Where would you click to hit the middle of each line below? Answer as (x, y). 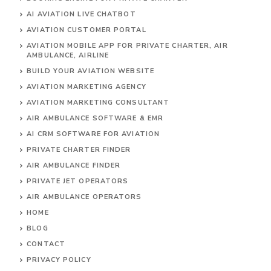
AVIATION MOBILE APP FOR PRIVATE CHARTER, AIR (127, 46)
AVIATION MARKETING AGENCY (87, 87)
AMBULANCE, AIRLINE (68, 55)
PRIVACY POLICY (59, 260)
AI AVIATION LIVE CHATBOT (81, 14)
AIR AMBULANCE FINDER (74, 165)
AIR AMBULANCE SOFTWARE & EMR (95, 118)
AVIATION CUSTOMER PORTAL (87, 30)
